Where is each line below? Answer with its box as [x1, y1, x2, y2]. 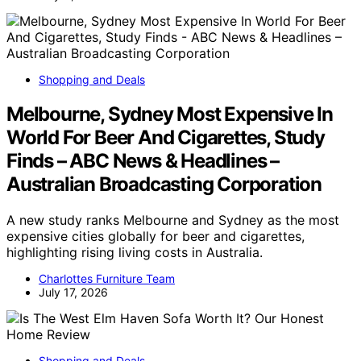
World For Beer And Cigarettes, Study [6, 125, 325, 149]
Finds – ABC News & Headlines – [6, 148, 279, 172]
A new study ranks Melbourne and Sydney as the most [6, 211, 339, 228]
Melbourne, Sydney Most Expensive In [6, 102, 333, 126]
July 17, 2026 [39, 284, 108, 299]
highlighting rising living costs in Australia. [6, 243, 263, 260]
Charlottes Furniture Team [39, 271, 175, 285]
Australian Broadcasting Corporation [6, 172, 322, 196]
